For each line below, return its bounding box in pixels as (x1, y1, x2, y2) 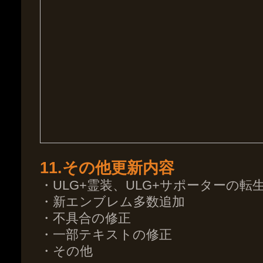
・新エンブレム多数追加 (40, 194, 185, 209)
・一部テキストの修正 (40, 227, 172, 242)
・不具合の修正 (40, 211, 131, 225)
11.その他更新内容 (40, 159, 174, 177)
